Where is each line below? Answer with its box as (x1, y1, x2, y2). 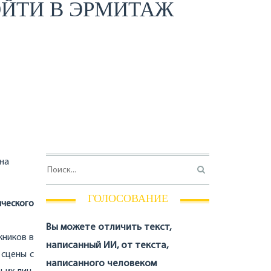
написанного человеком (46, 258, 157, 269)
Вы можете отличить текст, (46, 222, 171, 233)
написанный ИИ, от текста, (46, 240, 168, 251)
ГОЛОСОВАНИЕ (87, 192, 168, 204)
